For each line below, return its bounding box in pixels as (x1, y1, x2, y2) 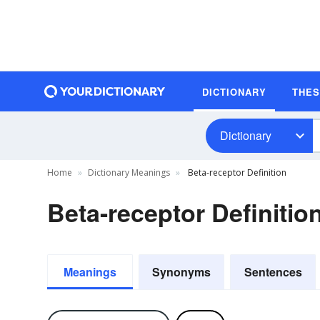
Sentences (244, 264, 302, 280)
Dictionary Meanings (88, 166, 170, 179)
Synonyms (152, 264, 211, 280)
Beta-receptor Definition (186, 166, 286, 179)
